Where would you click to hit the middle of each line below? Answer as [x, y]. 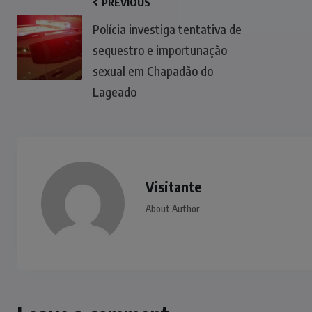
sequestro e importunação [160, 50]
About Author [172, 209]
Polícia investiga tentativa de [167, 29]
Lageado [115, 92]
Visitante [173, 186]
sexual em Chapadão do [153, 71]
